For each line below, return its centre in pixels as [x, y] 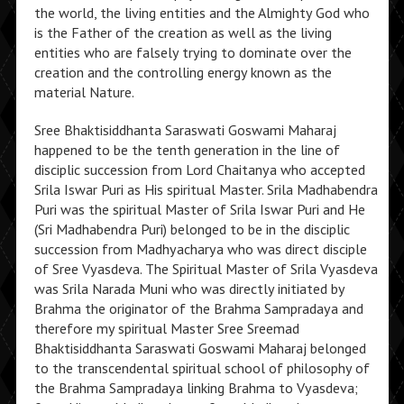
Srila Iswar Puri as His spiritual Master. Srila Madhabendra [206, 189]
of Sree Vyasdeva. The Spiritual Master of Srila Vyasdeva [206, 269]
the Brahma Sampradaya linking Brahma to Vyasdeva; [196, 388]
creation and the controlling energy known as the [183, 72]
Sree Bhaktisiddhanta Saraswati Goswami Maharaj [185, 130]
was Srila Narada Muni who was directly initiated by [189, 289]
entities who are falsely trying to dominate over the [193, 52]
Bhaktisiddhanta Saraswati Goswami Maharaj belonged [200, 348]
